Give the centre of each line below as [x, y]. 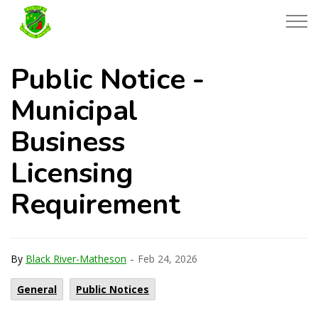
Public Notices [113, 289]
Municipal [74, 111]
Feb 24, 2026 [168, 259]
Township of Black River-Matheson [157, 11]
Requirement [95, 204]
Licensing [72, 173]
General [37, 289]
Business [68, 142]
